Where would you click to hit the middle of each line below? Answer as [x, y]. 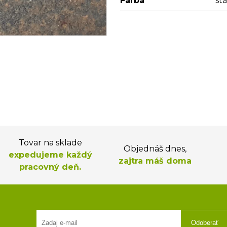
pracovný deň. [50, 167]
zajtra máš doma [155, 161]
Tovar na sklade [50, 143]
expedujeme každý [50, 155]
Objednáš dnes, [155, 149]
